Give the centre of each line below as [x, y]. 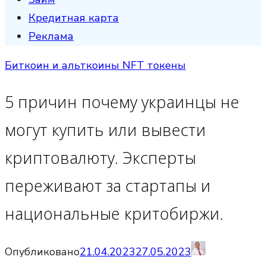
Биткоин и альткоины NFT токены [95, 65]
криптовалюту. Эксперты [100, 158]
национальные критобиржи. [114, 214]
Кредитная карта [74, 18]
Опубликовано [42, 251]
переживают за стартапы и [108, 186]
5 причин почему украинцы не [122, 102]
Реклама [51, 36]
